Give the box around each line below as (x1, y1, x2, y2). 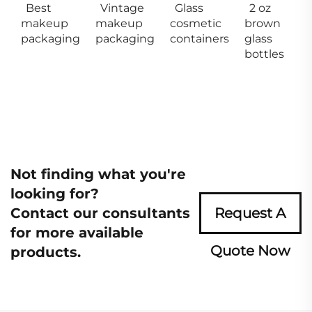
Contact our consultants (10, 204, 190, 221)
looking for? (10, 185, 99, 202)
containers (170, 31, 229, 45)
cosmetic (170, 16, 221, 30)
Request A (214, 204, 286, 221)
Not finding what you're (10, 165, 186, 182)
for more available (10, 224, 143, 241)
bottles (244, 47, 284, 61)
